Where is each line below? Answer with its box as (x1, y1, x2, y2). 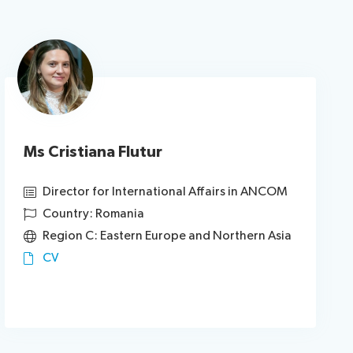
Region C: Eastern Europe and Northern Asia (42, 229, 292, 243)
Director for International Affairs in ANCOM (42, 184, 288, 199)
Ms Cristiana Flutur (23, 143, 162, 162)
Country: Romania (42, 206, 144, 221)
